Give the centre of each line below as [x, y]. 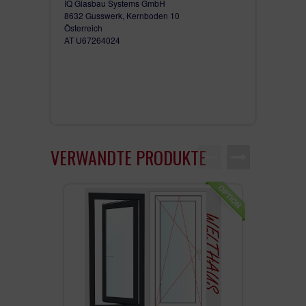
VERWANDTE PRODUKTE [128, 157]
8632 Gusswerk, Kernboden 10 [122, 15]
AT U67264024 [92, 40]
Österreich [84, 27]
